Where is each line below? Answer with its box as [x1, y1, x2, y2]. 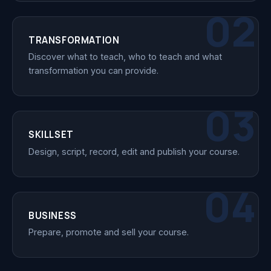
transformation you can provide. [28, 65, 158, 76]
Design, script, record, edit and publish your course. [28, 146, 240, 157]
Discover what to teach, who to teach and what [28, 51, 222, 62]
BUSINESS [28, 209, 77, 222]
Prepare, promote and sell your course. [28, 227, 189, 238]
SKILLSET [28, 128, 74, 142]
